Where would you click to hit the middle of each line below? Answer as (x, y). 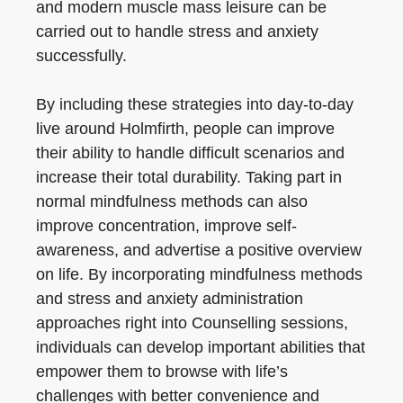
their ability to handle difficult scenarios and (190, 153)
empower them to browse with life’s (162, 372)
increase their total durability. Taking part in (189, 177)
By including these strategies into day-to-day (195, 104)
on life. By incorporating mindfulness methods (199, 274)
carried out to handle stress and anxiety (177, 31)
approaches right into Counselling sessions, (192, 323)
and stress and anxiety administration (170, 299)
